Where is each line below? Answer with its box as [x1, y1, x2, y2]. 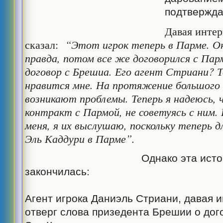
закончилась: [25, 166, 90, 177]
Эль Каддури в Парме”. [25, 131, 135, 146]
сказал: [25, 37, 62, 52]
